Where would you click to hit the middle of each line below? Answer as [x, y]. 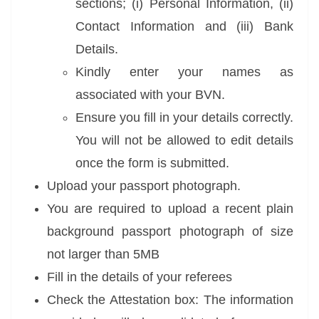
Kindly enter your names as [184, 72]
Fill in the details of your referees [140, 277]
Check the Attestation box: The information [170, 300]
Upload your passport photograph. [144, 186]
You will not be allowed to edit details [184, 140]
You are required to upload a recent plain [170, 209]
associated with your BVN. [150, 95]
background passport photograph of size [170, 231]
